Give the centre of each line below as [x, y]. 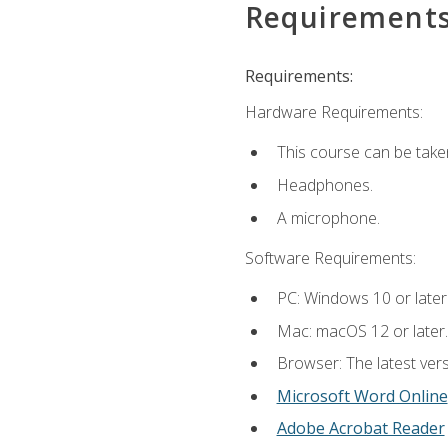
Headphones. [324, 184]
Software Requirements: [330, 257]
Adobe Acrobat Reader [360, 428]
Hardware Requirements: [333, 112]
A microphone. [328, 217]
